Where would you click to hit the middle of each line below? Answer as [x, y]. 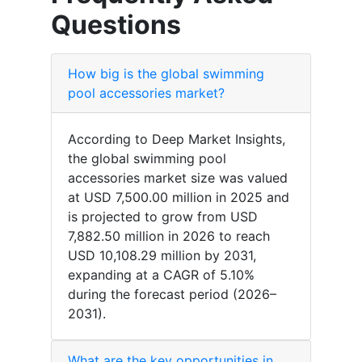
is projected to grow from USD [163, 217]
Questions [116, 25]
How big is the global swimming [166, 74]
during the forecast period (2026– [172, 295]
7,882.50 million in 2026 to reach [169, 236]
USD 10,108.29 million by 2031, [162, 256]
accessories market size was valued [178, 178]
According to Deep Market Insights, [177, 139]
